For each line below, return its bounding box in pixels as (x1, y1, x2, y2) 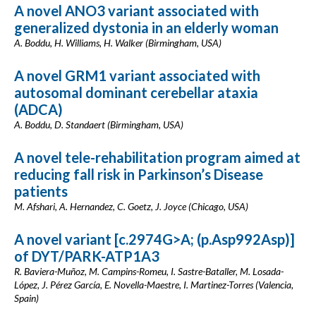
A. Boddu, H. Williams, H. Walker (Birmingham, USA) (14, 37, 221, 49)
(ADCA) (14, 101, 63, 118)
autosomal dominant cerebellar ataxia (14, 84, 258, 101)
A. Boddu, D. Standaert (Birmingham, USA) (14, 119, 183, 130)
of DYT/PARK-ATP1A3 (14, 248, 159, 265)
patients (14, 183, 68, 200)
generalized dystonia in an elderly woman (14, 19, 279, 36)
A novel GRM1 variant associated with (14, 67, 260, 84)
